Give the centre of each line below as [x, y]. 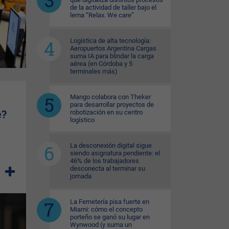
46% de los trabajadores [105, 161]
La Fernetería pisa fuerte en [110, 202]
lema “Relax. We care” [102, 15]
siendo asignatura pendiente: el [115, 153]
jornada [81, 176]
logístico [82, 120]
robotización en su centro [106, 112]
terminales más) [94, 71]
